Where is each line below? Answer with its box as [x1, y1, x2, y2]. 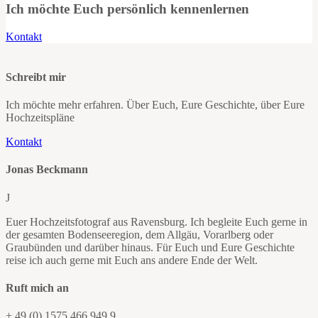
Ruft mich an [6, 281, 69, 294]
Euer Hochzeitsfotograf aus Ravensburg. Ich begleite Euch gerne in [6, 215, 307, 228]
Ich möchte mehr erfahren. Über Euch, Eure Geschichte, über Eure [6, 99, 305, 111]
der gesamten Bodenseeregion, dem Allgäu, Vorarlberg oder [6, 228, 273, 241]
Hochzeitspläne [6, 111, 75, 124]
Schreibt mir [6, 70, 66, 83]
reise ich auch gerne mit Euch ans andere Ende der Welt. [6, 253, 258, 266]
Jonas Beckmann [6, 163, 88, 176]
